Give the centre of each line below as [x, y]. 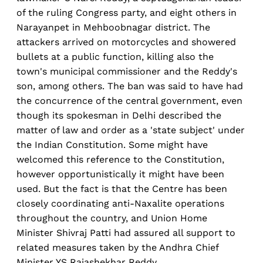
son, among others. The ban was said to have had [130, 86]
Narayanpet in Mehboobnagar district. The [113, 28]
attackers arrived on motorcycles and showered [126, 42]
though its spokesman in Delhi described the [119, 116]
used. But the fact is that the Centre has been [122, 189]
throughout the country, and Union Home [112, 218]
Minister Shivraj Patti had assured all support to [126, 233]
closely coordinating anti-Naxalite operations [120, 204]
